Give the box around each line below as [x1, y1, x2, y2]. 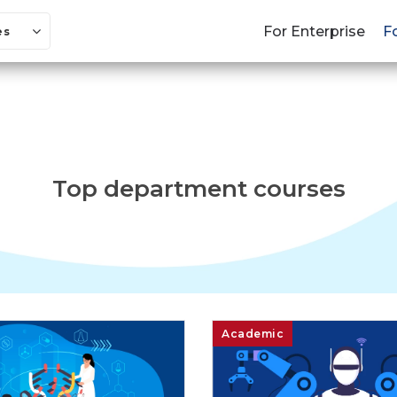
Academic [222, 327, 284, 340]
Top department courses [51, 175, 346, 203]
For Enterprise [263, 22, 365, 40]
